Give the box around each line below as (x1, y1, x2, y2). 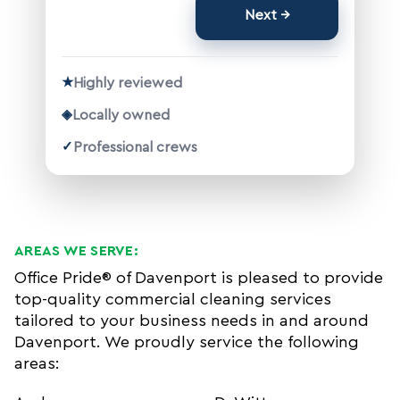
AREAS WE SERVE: (14, 244, 138, 258)
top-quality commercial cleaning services (14, 291, 331, 307)
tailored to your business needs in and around (14, 312, 369, 329)
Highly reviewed (73, 76, 182, 90)
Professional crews (73, 140, 197, 154)
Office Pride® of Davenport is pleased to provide (14, 270, 383, 286)
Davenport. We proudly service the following (14, 334, 359, 350)
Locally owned (72, 108, 170, 122)
